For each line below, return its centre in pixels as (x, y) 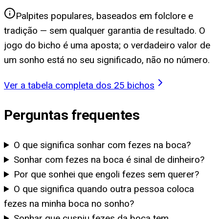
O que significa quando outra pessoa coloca (104, 189)
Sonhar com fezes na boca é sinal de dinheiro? (109, 159)
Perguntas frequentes (72, 115)
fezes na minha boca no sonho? (69, 203)
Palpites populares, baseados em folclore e (104, 16)
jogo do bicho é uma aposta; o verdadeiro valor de (107, 45)
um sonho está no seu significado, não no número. (107, 60)
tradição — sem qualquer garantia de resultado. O (105, 30)
